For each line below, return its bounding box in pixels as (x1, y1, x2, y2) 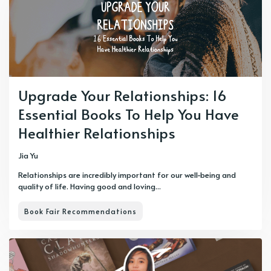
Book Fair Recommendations (24, 206, 137, 216)
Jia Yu (18, 150, 38, 161)
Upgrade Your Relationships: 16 (18, 85, 227, 105)
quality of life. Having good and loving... (18, 181, 161, 192)
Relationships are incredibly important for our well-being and (18, 169, 236, 180)
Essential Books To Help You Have (18, 104, 239, 124)
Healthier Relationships (18, 123, 175, 143)
